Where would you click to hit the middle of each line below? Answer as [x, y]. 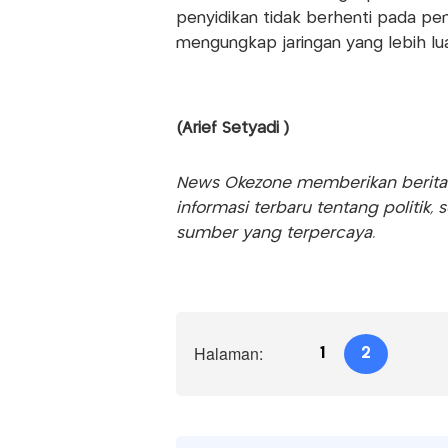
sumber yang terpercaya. [275, 234]
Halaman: [228, 354]
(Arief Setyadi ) [232, 129]
